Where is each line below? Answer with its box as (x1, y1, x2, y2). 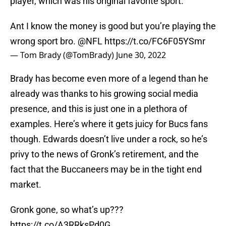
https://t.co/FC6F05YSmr (104, 36, 205, 47)
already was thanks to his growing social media (10, 88, 198, 99)
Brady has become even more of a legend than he (10, 73, 208, 84)
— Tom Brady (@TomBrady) (10, 49, 116, 61)
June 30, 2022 (116, 49, 166, 61)
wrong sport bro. (10, 36, 78, 47)
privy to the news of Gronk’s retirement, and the (10, 149, 199, 160)
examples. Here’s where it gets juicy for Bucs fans (10, 119, 208, 130)
